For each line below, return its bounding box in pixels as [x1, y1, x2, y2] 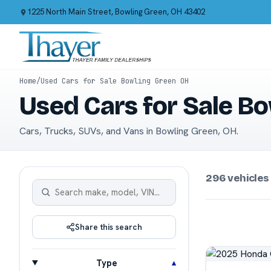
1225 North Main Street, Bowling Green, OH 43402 [27, 7, 205, 17]
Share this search [75, 221, 142, 232]
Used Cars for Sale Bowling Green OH [41, 76, 189, 87]
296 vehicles [206, 171, 269, 184]
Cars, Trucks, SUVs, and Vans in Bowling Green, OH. [19, 124, 238, 137]
